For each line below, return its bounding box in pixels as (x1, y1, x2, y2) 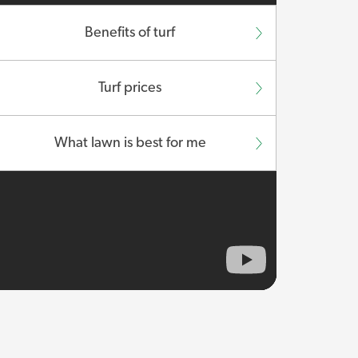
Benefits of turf (85, 26, 176, 41)
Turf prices (98, 81, 162, 96)
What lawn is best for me (54, 136, 206, 151)
